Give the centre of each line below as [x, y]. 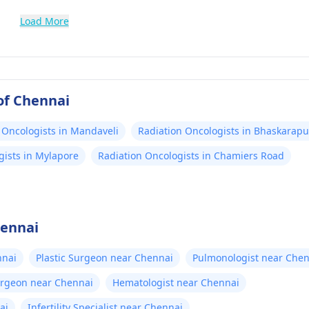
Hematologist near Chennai [176, 282]
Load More [44, 21]
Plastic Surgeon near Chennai [104, 258]
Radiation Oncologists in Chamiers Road [191, 156]
